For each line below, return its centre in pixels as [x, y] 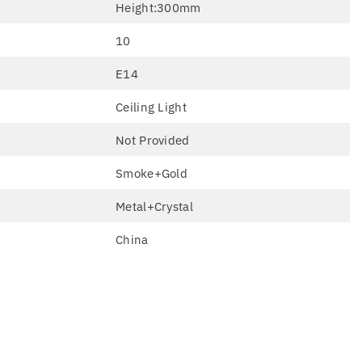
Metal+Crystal [154, 206]
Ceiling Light [151, 107]
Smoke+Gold [152, 173]
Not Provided [153, 140]
